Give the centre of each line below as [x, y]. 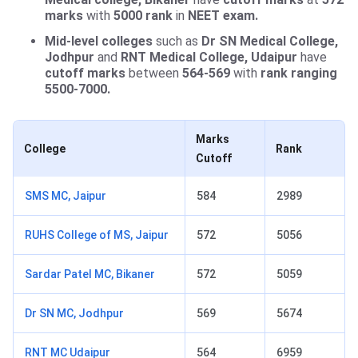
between [152, 74]
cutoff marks [85, 74]
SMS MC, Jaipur [66, 196]
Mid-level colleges [99, 42]
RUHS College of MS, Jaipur [97, 235]
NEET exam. [223, 16]
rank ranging [299, 74]
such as [177, 42]
